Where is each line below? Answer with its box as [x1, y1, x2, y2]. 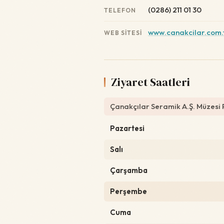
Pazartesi [110, 123, 144, 133]
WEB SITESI [104, 29, 142, 36]
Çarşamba [110, 165, 147, 175]
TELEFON [104, 6, 136, 14]
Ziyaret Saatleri [111, 74, 190, 89]
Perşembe [110, 186, 147, 196]
